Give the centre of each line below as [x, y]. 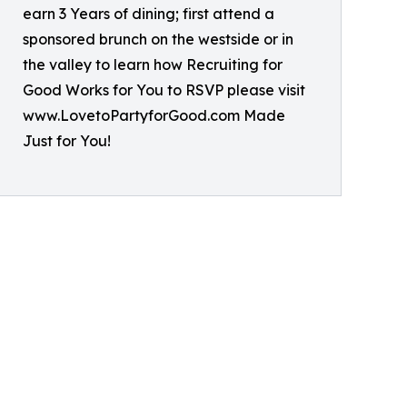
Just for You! [67, 140]
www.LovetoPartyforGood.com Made [154, 115]
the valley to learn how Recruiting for [153, 64]
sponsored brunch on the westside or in [158, 39]
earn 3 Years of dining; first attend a [149, 13]
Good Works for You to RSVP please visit [164, 89]
